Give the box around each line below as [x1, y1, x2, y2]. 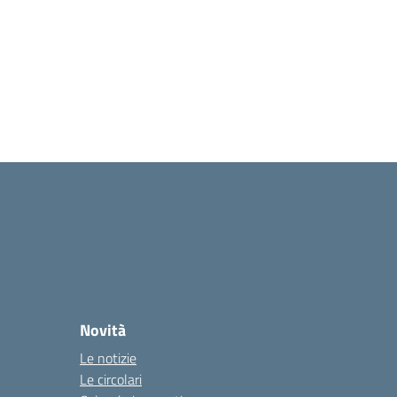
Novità [80, 318, 126, 342]
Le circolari [80, 369, 142, 390]
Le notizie [80, 347, 136, 369]
